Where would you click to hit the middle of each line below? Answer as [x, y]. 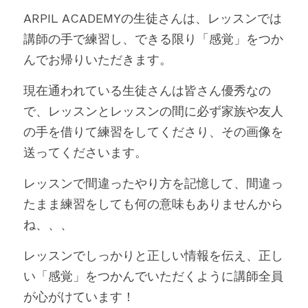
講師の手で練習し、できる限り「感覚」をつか [153, 38]
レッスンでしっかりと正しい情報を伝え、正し [153, 255]
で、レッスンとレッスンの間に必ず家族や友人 [153, 111]
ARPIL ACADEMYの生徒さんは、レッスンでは [153, 18]
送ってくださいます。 [85, 152]
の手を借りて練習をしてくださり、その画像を [153, 131]
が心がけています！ [79, 296]
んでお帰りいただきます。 [98, 59]
